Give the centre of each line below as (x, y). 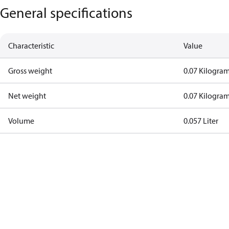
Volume (21, 121)
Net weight (27, 96)
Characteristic (31, 45)
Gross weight (30, 71)
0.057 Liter (201, 121)
